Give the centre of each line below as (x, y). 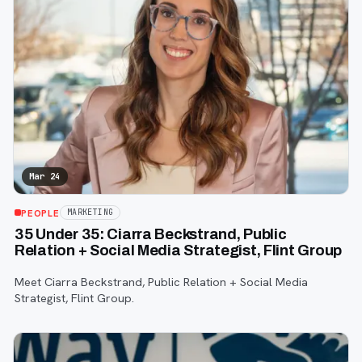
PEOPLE (40, 213)
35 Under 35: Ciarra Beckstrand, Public (151, 235)
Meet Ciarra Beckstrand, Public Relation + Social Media (161, 281)
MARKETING (90, 213)
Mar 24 (45, 177)
